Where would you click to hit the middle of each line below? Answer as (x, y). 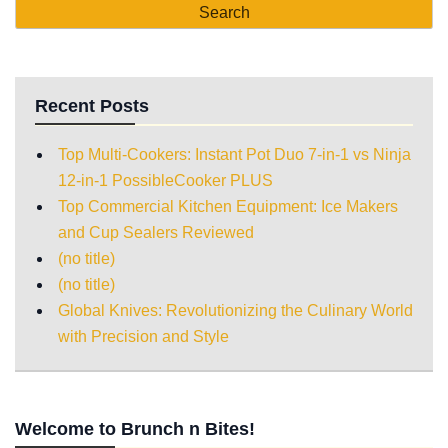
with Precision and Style (143, 336)
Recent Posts (92, 105)
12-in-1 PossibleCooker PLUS (165, 180)
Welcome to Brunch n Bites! (135, 428)
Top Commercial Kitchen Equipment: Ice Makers (228, 206)
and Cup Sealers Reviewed (156, 232)
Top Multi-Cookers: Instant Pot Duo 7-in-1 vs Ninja (234, 154)
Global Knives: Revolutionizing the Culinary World (235, 310)
